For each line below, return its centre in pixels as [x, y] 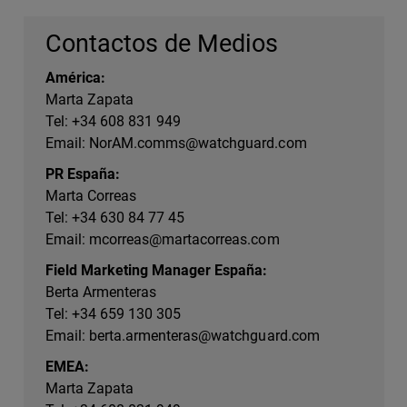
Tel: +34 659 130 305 [114, 314]
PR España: [83, 174]
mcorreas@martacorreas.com [184, 240]
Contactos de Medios [162, 44]
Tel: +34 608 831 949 [114, 122]
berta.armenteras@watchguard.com [204, 336]
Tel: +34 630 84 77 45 [115, 218]
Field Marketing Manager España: [157, 271]
